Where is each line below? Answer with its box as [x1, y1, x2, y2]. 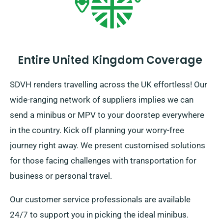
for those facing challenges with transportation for [10, 156, 196, 166]
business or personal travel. [10, 171, 112, 181]
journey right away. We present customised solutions [10, 140, 205, 151]
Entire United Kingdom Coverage [18, 53, 202, 68]
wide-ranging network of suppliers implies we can [10, 95, 193, 105]
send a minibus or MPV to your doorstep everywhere [10, 110, 204, 120]
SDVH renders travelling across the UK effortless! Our [10, 80, 207, 90]
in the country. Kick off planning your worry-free [10, 125, 184, 136]
